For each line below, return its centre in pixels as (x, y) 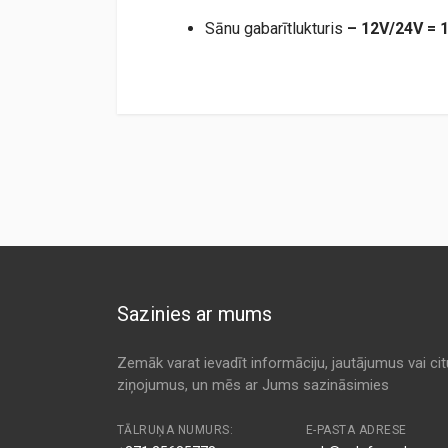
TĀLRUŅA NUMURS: (175, 430)
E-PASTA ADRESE (356, 430)
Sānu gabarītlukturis (276, 28)
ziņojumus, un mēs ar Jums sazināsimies (253, 385)
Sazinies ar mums (194, 314)
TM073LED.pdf (169, 126)
